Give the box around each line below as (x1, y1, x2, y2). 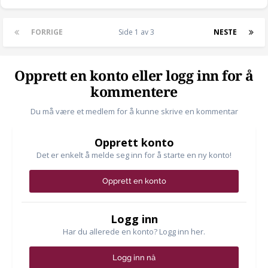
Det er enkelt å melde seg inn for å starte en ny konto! (36, 150, 232, 161)
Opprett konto (94, 135, 174, 150)
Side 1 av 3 (118, 27, 158, 38)
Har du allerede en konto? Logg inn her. (63, 226, 205, 237)
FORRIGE (31, 27, 63, 38)
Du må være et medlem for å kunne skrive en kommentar (30, 106, 238, 117)
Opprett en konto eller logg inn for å (14, 68, 254, 85)
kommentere (90, 84, 178, 101)
